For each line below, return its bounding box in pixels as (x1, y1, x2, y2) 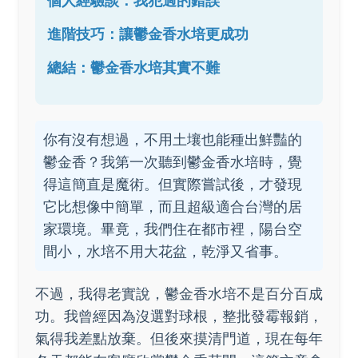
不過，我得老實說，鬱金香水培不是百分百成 (35, 285, 323, 302)
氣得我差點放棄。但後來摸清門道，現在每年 (35, 330, 323, 347)
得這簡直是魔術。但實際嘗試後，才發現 (43, 176, 302, 193)
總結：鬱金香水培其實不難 (47, 59, 220, 76)
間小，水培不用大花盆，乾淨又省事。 (43, 243, 288, 260)
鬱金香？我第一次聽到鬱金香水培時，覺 (43, 153, 302, 170)
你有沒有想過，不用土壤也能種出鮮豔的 (43, 131, 302, 148)
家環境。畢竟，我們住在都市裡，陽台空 (43, 221, 302, 237)
